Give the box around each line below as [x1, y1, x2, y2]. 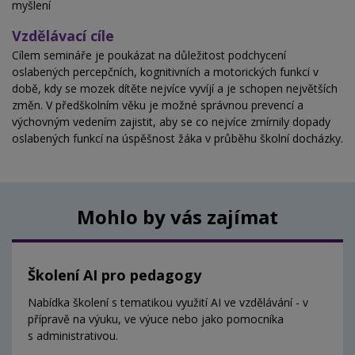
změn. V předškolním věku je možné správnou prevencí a [12, 97, 303, 113]
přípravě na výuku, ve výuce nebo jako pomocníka [28, 311, 284, 327]
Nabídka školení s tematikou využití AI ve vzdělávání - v [28, 295, 308, 311]
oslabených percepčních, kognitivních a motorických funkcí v [12, 64, 319, 80]
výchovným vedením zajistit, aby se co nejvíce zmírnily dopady [12, 114, 330, 130]
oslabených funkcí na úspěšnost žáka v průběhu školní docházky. [12, 131, 343, 147]
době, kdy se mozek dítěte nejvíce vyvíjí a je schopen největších [12, 81, 338, 97]
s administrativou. [28, 328, 118, 344]
